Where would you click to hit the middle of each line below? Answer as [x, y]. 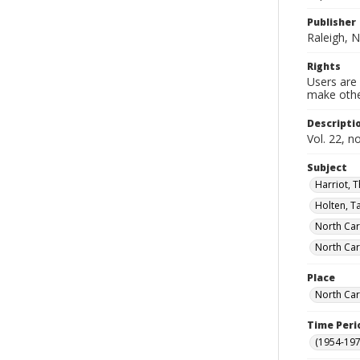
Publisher [331, 22]
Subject [327, 168]
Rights [324, 66]
